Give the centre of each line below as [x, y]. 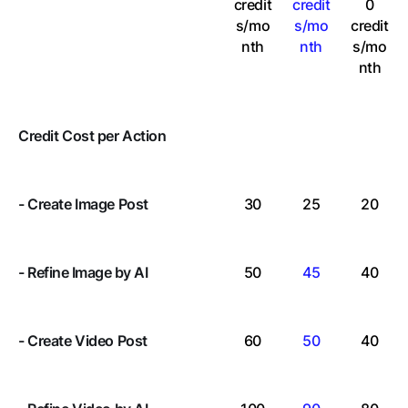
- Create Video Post [83, 341]
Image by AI [108, 273]
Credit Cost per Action [92, 136]
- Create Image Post [83, 204]
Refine [48, 273]
